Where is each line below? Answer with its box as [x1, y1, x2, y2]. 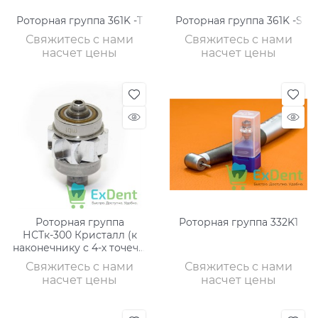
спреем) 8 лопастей [27, 253, 132, 267]
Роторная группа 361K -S [175, 13, 302, 27]
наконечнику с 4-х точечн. [12, 241, 147, 254]
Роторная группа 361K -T [16, 13, 143, 27]
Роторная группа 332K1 [179, 215, 298, 229]
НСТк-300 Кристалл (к [22, 228, 137, 241]
